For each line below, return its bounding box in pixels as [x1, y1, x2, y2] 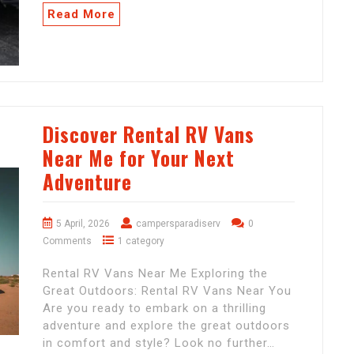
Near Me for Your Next [43, 142, 235, 172]
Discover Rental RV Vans [43, 119, 254, 149]
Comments [43, 235, 92, 247]
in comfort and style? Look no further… [43, 335, 275, 350]
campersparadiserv [136, 217, 220, 229]
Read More [47, 7, 115, 22]
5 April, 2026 [56, 217, 110, 229]
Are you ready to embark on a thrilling [43, 300, 266, 315]
